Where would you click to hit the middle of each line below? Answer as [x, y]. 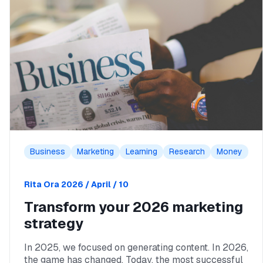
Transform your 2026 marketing [134, 207]
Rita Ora [42, 184]
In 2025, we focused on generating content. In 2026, [136, 247]
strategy [54, 223]
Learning [141, 151]
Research [187, 151]
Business [48, 151]
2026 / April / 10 [95, 184]
